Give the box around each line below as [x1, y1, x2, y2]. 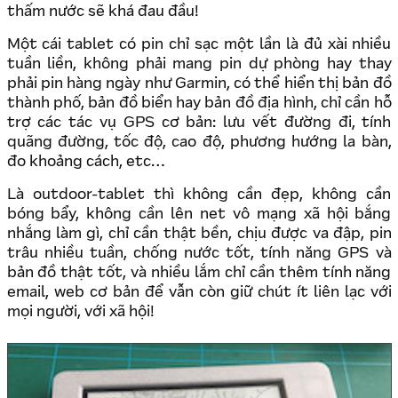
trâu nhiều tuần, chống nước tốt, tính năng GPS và [6, 247, 392, 261]
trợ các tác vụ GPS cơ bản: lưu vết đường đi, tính [6, 116, 392, 131]
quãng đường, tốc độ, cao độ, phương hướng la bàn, [6, 136, 392, 150]
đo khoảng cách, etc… [6, 155, 165, 170]
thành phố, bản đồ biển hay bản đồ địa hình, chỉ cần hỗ [6, 97, 392, 111]
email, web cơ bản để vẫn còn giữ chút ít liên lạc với [6, 286, 392, 300]
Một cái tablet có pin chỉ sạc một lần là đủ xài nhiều [6, 38, 392, 52]
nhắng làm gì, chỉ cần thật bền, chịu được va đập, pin [6, 227, 392, 242]
